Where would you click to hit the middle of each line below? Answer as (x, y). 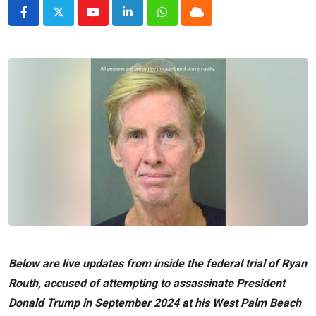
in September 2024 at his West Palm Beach (190, 303)
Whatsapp (186, 20)
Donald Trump (44, 303)
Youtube (112, 20)
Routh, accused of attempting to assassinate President (147, 284)
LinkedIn (148, 20)
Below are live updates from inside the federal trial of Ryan (158, 264)
